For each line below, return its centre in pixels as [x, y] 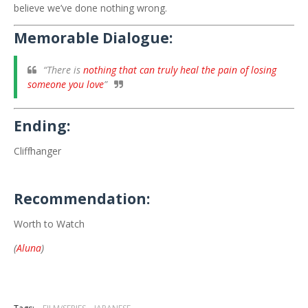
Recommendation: [82, 199]
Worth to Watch [49, 224]
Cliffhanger [37, 151]
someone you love [66, 84]
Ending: [42, 126]
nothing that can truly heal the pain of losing [180, 70]
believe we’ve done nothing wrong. [90, 8]
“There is [63, 70]
